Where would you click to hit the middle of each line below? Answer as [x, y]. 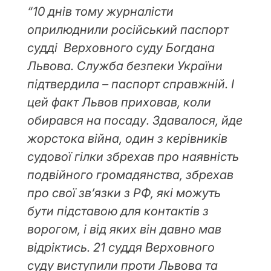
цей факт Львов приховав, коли [119, 103]
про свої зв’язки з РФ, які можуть [124, 193]
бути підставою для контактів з [118, 211]
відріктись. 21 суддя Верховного [121, 248]
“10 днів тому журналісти [100, 12]
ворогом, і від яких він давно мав [124, 230]
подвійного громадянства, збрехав [130, 175]
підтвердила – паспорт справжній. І [131, 84]
